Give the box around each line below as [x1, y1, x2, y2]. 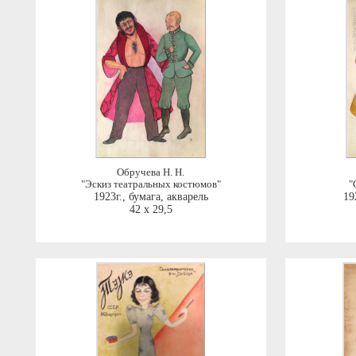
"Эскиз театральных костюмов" [80, 179, 221, 190]
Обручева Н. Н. [117, 167, 184, 178]
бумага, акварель [128, 191, 208, 203]
